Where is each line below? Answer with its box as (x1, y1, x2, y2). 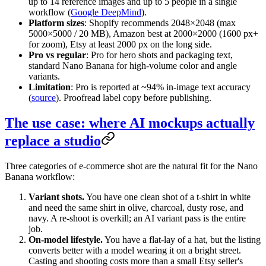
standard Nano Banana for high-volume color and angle (28, 60, 237, 71)
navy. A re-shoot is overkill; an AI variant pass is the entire (28, 213, 246, 223)
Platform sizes (28, 17, 84, 28)
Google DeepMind (71, 7, 141, 17)
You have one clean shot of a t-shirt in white (84, 191, 251, 202)
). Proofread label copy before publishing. (56, 92, 211, 103)
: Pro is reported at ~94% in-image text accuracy (71, 81, 251, 92)
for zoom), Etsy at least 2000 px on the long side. (28, 39, 212, 49)
